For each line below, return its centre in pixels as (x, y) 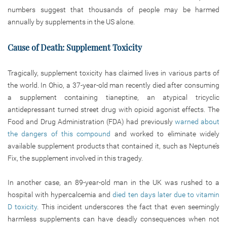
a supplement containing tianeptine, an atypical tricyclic (113, 97)
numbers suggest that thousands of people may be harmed (113, 9)
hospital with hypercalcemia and (60, 194)
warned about (197, 121)
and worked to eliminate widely (167, 134)
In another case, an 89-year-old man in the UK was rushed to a (113, 182)
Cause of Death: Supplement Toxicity (75, 47)
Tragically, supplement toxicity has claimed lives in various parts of (113, 73)
